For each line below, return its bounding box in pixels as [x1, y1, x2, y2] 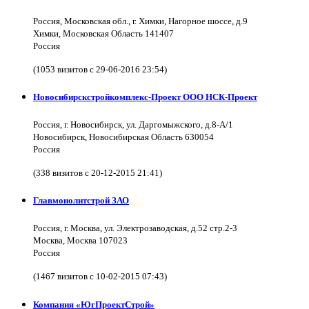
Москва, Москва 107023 [33, 235, 128, 246]
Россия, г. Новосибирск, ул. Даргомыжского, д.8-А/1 [33, 119, 233, 130]
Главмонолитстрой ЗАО [33, 195, 129, 206]
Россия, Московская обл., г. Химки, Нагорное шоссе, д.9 [33, 15, 248, 26]
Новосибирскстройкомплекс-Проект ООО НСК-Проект [33, 91, 257, 102]
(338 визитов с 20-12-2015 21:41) [33, 168, 162, 179]
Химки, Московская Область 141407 [33, 28, 174, 39]
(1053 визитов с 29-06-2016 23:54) [33, 63, 167, 74]
